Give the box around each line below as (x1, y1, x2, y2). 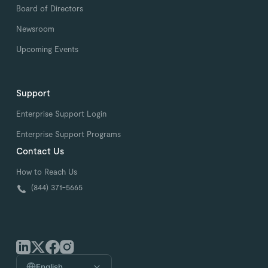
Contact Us (16, 145, 65, 157)
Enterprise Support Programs (16, 129, 121, 139)
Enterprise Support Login (16, 108, 107, 118)
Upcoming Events (16, 44, 79, 54)
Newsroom (16, 23, 55, 33)
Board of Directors (16, 4, 84, 13)
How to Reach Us (16, 166, 78, 176)
